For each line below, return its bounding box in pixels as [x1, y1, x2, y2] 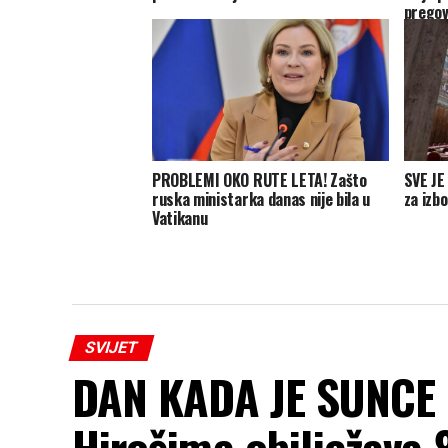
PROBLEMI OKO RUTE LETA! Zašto [152, 168, 367, 193]
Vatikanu [152, 206, 208, 231]
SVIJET [82, 338, 141, 358]
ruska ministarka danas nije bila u [152, 187, 371, 212]
